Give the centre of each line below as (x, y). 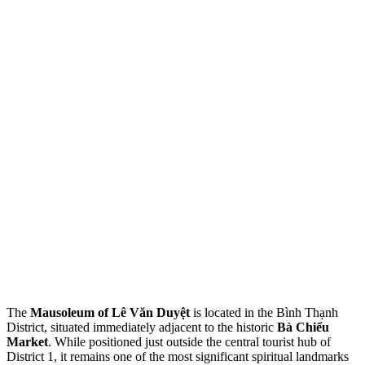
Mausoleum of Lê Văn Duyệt (110, 313)
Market (27, 342)
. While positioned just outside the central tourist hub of (189, 342)
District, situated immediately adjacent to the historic (142, 328)
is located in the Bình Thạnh (264, 313)
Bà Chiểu (303, 328)
